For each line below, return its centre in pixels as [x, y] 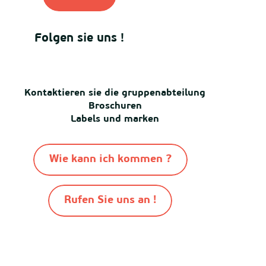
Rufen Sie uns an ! [110, 200]
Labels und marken [115, 119]
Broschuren [115, 106]
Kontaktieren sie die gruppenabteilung [115, 93]
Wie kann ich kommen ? [110, 159]
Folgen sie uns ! [79, 39]
